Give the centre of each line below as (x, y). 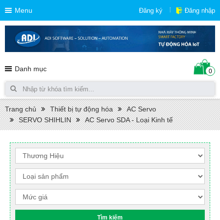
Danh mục (31, 69)
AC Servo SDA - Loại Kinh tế (129, 120)
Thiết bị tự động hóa (82, 109)
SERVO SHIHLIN (45, 120)
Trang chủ (21, 109)
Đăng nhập (200, 11)
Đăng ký (151, 11)
